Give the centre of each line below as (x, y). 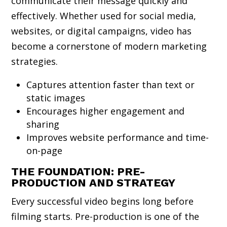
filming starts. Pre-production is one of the (105, 216)
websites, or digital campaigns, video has (102, 31)
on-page (45, 150)
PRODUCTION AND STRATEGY (93, 182)
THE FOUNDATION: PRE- (79, 171)
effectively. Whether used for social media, (104, 15)
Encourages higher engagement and (106, 111)
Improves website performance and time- (118, 137)
